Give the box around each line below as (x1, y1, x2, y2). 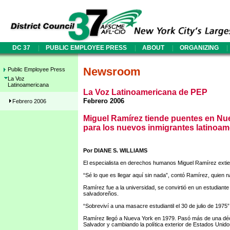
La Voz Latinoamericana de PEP (83, 88, 207, 97)
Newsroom (83, 65, 141, 78)
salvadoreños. (83, 190, 119, 197)
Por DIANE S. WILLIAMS (83, 147, 147, 154)
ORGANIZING (180, 44, 219, 51)
